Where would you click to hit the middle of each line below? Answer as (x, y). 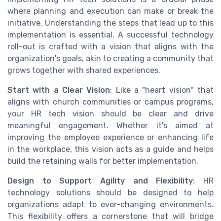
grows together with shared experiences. (84, 70)
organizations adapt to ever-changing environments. (110, 204)
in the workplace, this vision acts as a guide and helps (110, 149)
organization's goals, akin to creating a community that (110, 58)
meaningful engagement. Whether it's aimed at (110, 125)
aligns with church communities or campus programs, (110, 102)
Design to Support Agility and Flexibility (100, 181)
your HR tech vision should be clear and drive (110, 113)
